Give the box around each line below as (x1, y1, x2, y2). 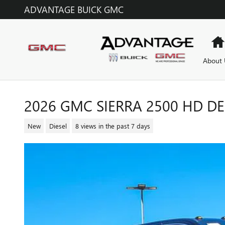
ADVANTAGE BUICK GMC (24, 3, 124, 16)
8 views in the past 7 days (75, 121, 150, 130)
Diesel (49, 121, 67, 130)
